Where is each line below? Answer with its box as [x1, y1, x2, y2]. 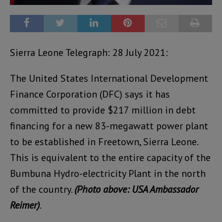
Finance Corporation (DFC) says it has [10, 87, 170, 101]
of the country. [10, 182, 74, 196]
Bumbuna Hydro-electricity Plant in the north [10, 166, 206, 180]
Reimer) [10, 198, 40, 212]
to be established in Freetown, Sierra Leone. [10, 135, 198, 148]
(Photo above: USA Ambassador [74, 182, 199, 196]
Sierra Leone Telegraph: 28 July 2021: [10, 46, 168, 59]
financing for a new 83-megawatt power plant [10, 119, 208, 132]
